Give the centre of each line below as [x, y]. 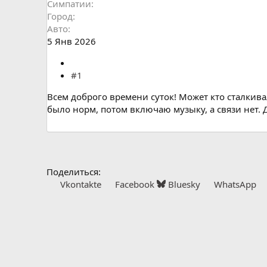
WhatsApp [235, 184]
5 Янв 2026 [72, 41]
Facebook [134, 184]
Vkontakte [80, 184]
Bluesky [184, 184]
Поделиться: [74, 171]
